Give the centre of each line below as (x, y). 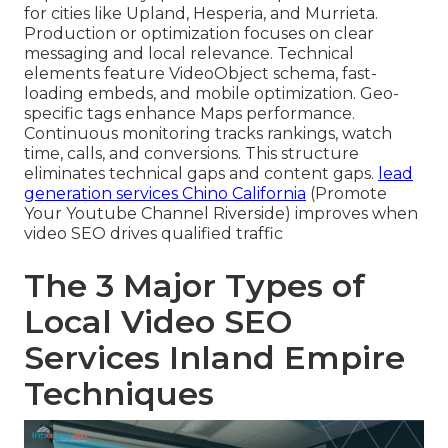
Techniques (119, 393)
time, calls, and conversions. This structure (191, 153)
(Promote (346, 193)
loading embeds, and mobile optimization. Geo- (211, 93)
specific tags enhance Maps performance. (189, 113)
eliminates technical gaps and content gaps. (201, 173)
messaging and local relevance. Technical (189, 53)
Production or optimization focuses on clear (199, 33)
